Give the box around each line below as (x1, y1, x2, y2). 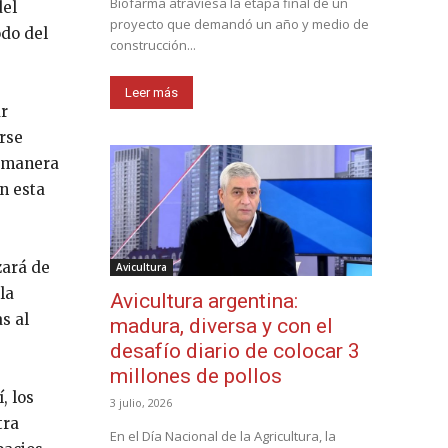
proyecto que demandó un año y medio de (110, 14, 369, 33)
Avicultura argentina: (110, 288, 298, 313)
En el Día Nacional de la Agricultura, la (110, 426, 336, 445)
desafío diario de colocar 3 (110, 338, 360, 363)
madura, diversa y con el (110, 313, 333, 338)
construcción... (110, 35, 196, 54)
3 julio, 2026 (110, 394, 172, 410)
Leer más (125, 84, 178, 100)
